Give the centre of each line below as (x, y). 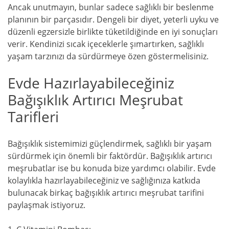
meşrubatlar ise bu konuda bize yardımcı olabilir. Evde (112, 168)
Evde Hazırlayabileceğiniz (91, 83)
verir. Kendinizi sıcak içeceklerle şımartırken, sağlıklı (106, 44)
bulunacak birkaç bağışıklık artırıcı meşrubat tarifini (106, 192)
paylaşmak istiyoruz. (47, 205)
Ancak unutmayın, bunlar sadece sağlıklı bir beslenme (111, 7)
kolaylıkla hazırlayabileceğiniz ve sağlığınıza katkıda (104, 180)
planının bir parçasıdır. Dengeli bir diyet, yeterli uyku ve (113, 20)
